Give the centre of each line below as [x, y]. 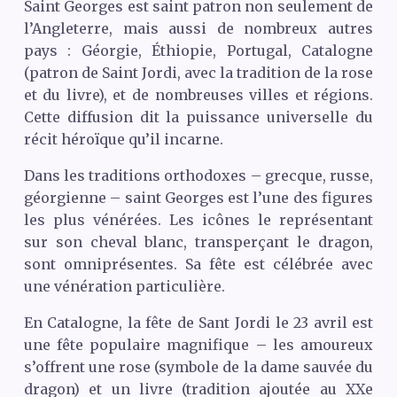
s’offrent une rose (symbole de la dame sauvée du [198, 366]
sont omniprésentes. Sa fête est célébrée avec [198, 264]
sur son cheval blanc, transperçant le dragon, [198, 241]
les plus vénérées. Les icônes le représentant [198, 219]
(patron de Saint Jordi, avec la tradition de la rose [198, 72]
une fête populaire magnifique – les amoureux [198, 344]
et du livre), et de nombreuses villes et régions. [198, 94]
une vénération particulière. [124, 286]
